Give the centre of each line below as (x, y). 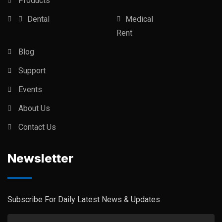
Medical (139, 19)
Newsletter (40, 158)
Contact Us (37, 127)
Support (32, 71)
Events (30, 89)
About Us (34, 108)
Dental (38, 19)
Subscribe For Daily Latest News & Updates (84, 199)
